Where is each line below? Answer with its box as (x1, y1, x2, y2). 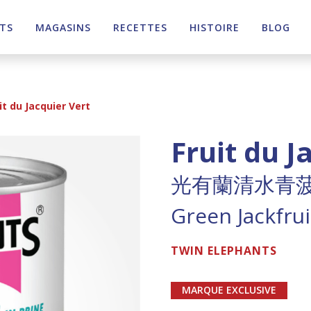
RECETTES (113, 20, 167, 34)
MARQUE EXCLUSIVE (182, 283, 277, 297)
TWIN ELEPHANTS (171, 243, 278, 259)
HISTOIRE (190, 20, 239, 34)
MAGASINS (35, 20, 91, 34)
